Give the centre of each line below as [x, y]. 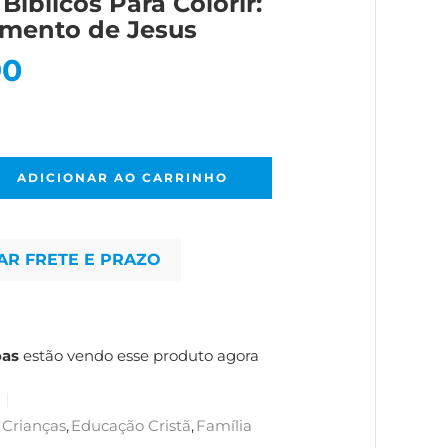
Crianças [34, 426]
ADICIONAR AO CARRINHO [122, 177]
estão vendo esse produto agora [139, 355]
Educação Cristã [131, 426]
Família [224, 426]
